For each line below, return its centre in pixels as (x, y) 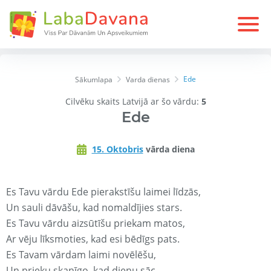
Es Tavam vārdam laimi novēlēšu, (81, 255)
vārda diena (169, 149)
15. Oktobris (117, 149)
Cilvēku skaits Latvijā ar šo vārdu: (133, 102)
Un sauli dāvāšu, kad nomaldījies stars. (94, 208)
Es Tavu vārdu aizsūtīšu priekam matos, (96, 224)
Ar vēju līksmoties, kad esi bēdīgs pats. (93, 239)
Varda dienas (148, 80)
